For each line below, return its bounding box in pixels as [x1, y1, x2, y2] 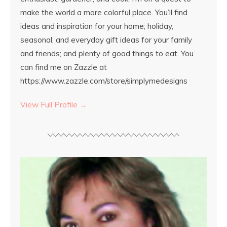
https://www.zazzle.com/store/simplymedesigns [20, 75, 187, 86]
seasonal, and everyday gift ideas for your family [20, 34, 192, 45]
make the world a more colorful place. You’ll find [20, 7, 187, 17]
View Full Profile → [20, 99, 87, 109]
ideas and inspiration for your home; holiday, [20, 21, 173, 31]
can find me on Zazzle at [20, 62, 107, 72]
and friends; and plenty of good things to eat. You [20, 48, 194, 58]
